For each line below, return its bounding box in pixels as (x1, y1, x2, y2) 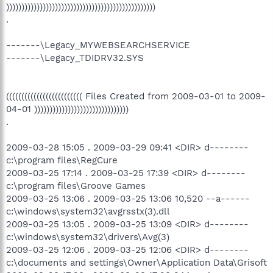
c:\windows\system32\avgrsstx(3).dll (6, 205, 170, 217)
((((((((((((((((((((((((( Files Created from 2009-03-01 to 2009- (6, 90, 266, 102)
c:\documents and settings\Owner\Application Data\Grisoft (6, 257, 267, 268)
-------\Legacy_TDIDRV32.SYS (6, 52, 144, 63)
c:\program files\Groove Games (6, 180, 146, 191)
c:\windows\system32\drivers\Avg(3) (6, 231, 169, 243)
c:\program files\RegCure (6, 154, 118, 166)
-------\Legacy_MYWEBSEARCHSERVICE (6, 39, 190, 51)
